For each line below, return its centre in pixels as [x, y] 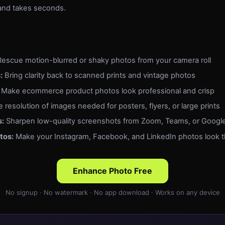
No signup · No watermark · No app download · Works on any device [113, 192]
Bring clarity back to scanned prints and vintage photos [99, 76]
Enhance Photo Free [113, 171]
